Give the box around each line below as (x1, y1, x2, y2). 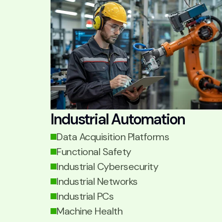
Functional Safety (56, 145, 131, 158)
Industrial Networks (56, 175, 138, 188)
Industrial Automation (51, 110, 185, 129)
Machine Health (56, 205, 122, 218)
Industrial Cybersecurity (56, 160, 158, 173)
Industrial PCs (56, 190, 113, 203)
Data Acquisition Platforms (56, 130, 169, 143)
